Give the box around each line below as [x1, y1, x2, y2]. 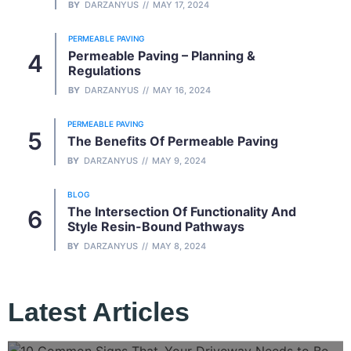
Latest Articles [8, 296, 190, 327]
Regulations [68, 62, 141, 78]
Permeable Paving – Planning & [68, 47, 255, 63]
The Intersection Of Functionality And [67, 203, 296, 219]
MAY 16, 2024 [153, 84, 211, 96]
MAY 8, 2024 [152, 240, 206, 251]
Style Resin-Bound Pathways [67, 218, 244, 234]
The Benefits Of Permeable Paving [67, 132, 278, 149]
